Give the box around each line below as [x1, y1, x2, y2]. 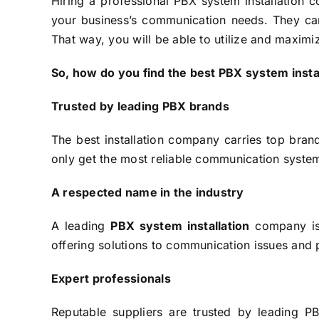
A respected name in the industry [51, 185, 244, 200]
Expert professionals [51, 271, 171, 286]
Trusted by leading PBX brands [51, 99, 233, 114]
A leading [51, 219, 111, 234]
